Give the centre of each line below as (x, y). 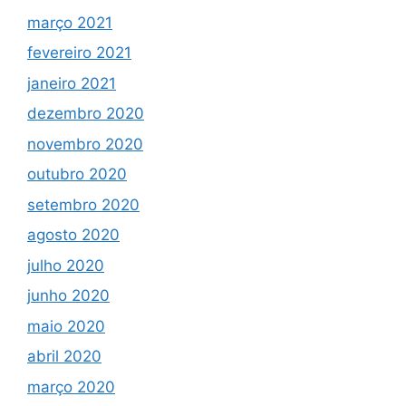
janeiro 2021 (72, 83)
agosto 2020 (73, 235)
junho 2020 (68, 296)
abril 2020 (64, 357)
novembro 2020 (85, 144)
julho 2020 (66, 265)
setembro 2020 (83, 204)
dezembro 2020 (86, 114)
